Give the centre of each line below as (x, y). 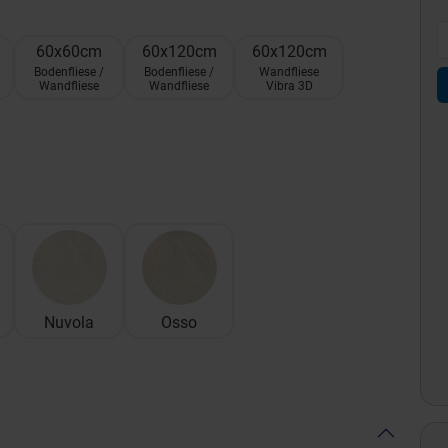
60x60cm (69, 51)
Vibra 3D (289, 86)
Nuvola (69, 322)
